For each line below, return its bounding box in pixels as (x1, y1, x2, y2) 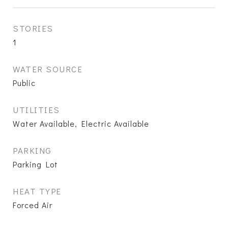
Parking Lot (13, 159, 58, 169)
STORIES (13, 22, 53, 34)
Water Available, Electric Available (13, 118, 149, 129)
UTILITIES (13, 104, 60, 116)
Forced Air (13, 199, 52, 210)
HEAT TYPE (13, 185, 62, 197)
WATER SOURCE (13, 63, 82, 75)
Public (13, 77, 36, 88)
